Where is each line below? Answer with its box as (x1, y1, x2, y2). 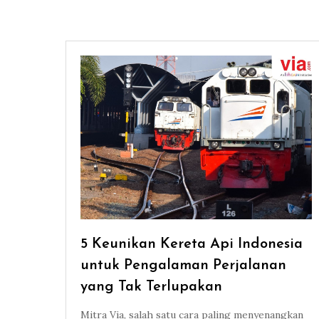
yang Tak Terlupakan (80, 280, 222, 295)
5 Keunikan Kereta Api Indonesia (80, 237, 303, 252)
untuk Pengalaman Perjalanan (80, 258, 286, 273)
